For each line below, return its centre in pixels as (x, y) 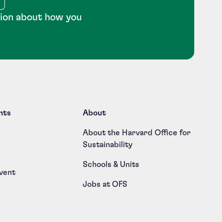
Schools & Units (111, 165)
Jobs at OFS (105, 185)
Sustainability (107, 145)
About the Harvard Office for (137, 133)
